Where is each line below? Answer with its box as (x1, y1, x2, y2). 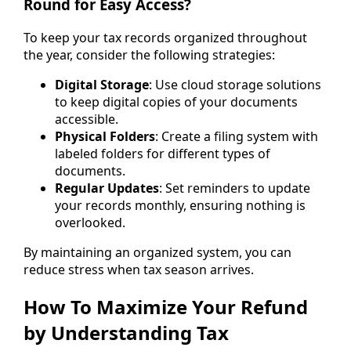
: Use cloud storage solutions (149, 76, 321, 94)
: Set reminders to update (159, 179, 310, 197)
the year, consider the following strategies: (24, 46, 275, 64)
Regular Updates (55, 179, 159, 197)
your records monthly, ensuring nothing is (55, 197, 306, 215)
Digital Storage (55, 76, 149, 94)
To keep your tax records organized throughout (24, 29, 307, 47)
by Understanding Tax (24, 320, 229, 346)
